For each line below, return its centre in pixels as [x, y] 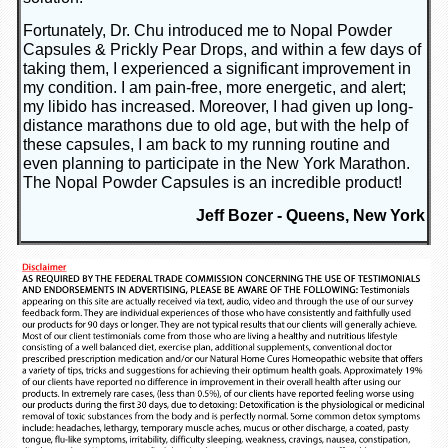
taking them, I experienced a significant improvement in [217, 69]
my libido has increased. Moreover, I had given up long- [218, 107]
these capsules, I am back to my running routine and [206, 145]
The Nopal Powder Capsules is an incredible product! [212, 183]
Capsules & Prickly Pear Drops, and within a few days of [222, 50]
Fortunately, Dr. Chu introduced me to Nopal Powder [207, 31]
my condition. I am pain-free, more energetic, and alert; [214, 88]
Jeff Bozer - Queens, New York [310, 216]
